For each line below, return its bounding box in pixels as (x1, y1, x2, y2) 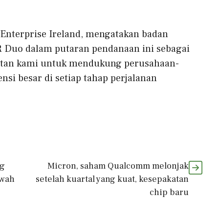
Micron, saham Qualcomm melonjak (47, 160, 189, 172)
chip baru (150, 186, 189, 198)
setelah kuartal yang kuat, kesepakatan (36, 173, 189, 185)
